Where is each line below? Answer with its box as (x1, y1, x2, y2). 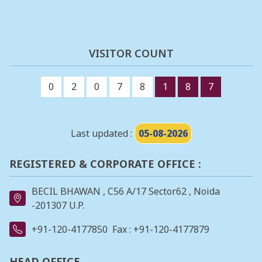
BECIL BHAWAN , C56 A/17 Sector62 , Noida (32, 185, 220, 198)
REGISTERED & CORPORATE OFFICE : (9, 156, 201, 171)
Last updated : (70, 126, 135, 140)
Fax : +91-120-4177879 (112, 223, 209, 236)
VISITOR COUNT (88, 46, 174, 60)
